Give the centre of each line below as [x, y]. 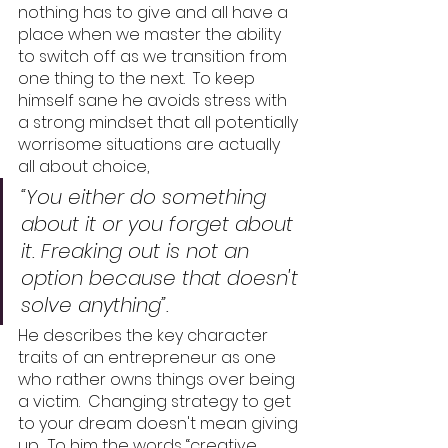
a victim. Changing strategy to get [156, 401]
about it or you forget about [160, 224]
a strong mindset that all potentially [160, 122]
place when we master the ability [151, 34]
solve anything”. [98, 305]
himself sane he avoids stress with [154, 100]
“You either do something [146, 197]
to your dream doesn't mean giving [160, 423]
